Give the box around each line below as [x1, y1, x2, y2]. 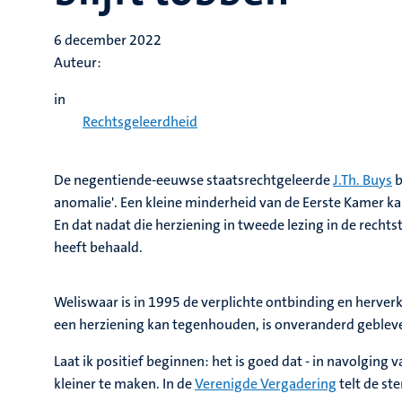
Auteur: [54, 53, 101, 72]
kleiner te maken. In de [54, 374, 195, 393]
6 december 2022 [54, 31, 162, 49]
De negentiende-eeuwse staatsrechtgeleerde [54, 170, 333, 189]
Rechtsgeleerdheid [83, 112, 197, 131]
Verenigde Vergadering [195, 374, 336, 393]
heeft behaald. [54, 238, 143, 257]
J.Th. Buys [333, 170, 392, 189]
